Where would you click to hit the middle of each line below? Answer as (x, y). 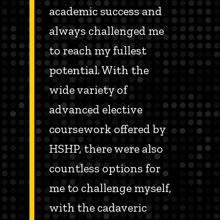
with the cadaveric (98, 207)
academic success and (106, 11)
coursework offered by (107, 129)
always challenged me (107, 30)
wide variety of (88, 89)
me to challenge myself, (110, 188)
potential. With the (99, 70)
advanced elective (96, 109)
